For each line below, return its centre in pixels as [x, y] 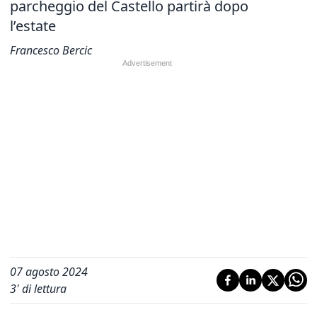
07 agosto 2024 [49, 272]
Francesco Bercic [51, 50]
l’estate [33, 26]
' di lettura [41, 289]
